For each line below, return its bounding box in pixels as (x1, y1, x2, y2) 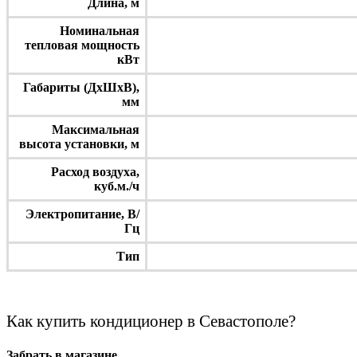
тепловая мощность (25, 37, 139, 52)
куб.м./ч (94, 178, 139, 193)
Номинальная (60, 23, 139, 37)
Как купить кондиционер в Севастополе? (6, 311, 296, 331)
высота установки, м (19, 136, 139, 151)
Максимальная (52, 122, 139, 136)
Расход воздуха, (51, 164, 139, 178)
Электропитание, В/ (25, 206, 139, 221)
